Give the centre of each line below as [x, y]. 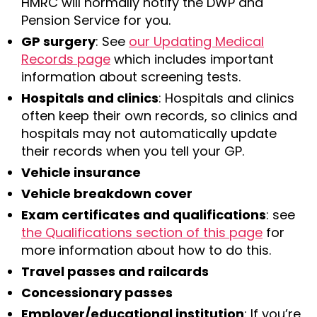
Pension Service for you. [96, 20]
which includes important [192, 59]
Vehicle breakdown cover [107, 193]
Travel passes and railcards [115, 271]
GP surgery [58, 41]
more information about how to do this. [146, 250]
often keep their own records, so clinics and [159, 115]
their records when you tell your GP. [133, 151]
